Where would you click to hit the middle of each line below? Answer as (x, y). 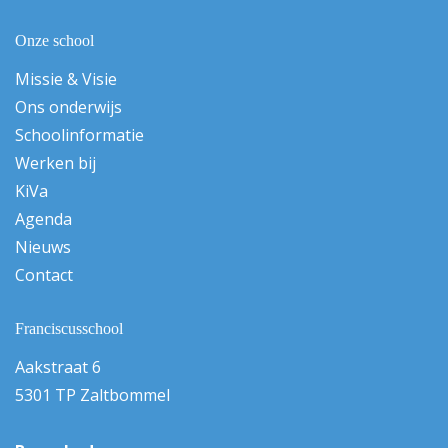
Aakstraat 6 (58, 366)
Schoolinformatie (79, 134)
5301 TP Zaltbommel (92, 394)
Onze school (54, 40)
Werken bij (55, 162)
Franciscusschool (69, 328)
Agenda (43, 218)
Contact (44, 274)
